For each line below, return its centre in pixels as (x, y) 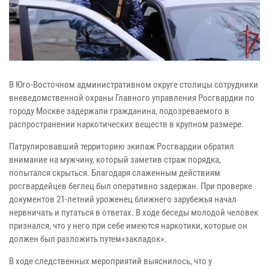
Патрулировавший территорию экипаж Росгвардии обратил (122, 146)
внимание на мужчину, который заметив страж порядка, (115, 159)
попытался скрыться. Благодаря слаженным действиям (115, 173)
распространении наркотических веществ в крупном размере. (127, 124)
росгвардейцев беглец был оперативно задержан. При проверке (131, 186)
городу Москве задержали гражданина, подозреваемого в (119, 111)
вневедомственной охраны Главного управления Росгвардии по (132, 98)
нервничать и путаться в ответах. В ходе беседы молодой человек (134, 212)
